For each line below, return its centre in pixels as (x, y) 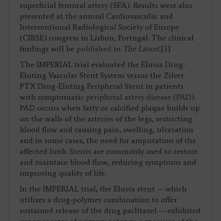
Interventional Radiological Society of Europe (99, 27)
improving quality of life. (63, 173)
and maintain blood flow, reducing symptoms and (108, 162)
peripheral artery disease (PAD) (140, 97)
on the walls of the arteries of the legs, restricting (106, 119)
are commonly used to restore (145, 151)
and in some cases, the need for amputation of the (108, 141)
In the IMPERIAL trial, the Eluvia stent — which (103, 189)
